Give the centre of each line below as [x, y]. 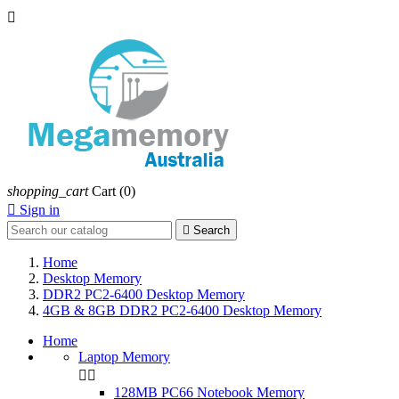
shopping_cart [48, 191]
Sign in [40, 210]
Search [212, 230]
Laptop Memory [124, 357]
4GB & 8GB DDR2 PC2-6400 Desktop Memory [182, 310]
